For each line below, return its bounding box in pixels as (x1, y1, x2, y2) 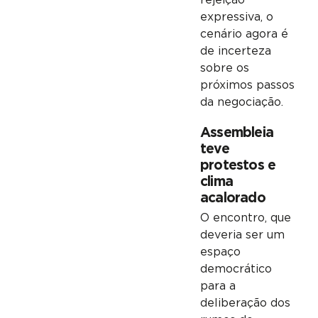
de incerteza (199, 45, 271, 57)
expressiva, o (199, 11, 273, 23)
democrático (199, 263, 272, 275)
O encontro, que (199, 212, 291, 224)
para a (199, 280, 236, 292)
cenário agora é (199, 28, 288, 40)
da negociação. (199, 97, 283, 109)
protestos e (199, 158, 276, 172)
